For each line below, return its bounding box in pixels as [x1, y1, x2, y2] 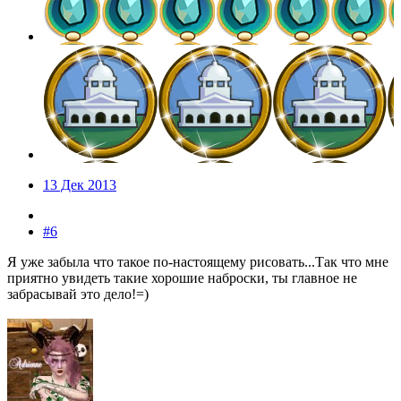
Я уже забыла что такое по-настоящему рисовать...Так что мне [7, 253, 388, 269]
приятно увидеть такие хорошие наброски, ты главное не [7, 269, 357, 286]
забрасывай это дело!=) [7, 286, 149, 302]
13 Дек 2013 [43, 176, 116, 192]
